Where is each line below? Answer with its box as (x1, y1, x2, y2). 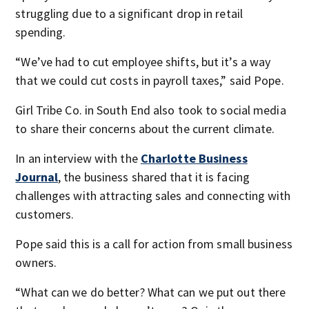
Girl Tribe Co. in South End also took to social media (15, 101, 286, 118)
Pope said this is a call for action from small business (15, 235, 292, 252)
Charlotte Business (140, 150, 248, 166)
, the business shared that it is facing (58, 168, 250, 185)
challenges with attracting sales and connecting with (15, 187, 291, 203)
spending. (15, 23, 66, 40)
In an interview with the (15, 150, 141, 166)
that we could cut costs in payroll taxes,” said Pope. (15, 72, 284, 88)
